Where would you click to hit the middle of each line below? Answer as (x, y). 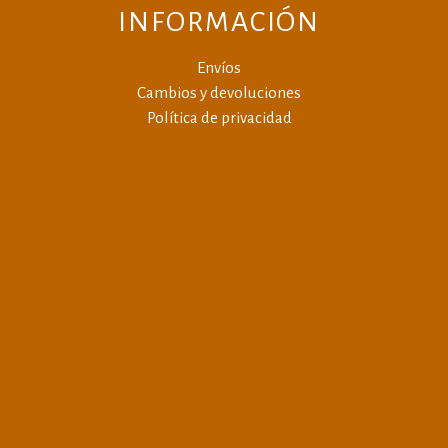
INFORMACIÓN (219, 21)
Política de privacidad (219, 117)
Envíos (219, 67)
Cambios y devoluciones (219, 92)
